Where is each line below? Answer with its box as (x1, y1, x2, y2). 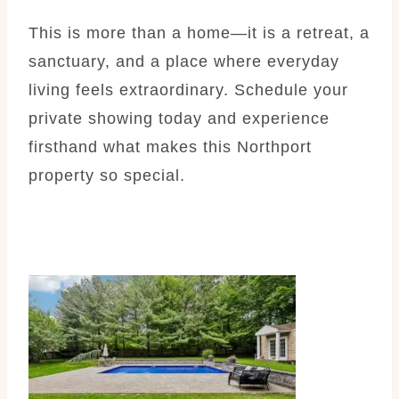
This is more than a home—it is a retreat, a (28, 23, 370, 42)
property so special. (28, 166, 185, 184)
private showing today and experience (28, 109, 330, 127)
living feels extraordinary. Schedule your (28, 80, 348, 99)
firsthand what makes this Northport (28, 137, 312, 156)
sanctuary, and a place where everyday (28, 52, 339, 70)
